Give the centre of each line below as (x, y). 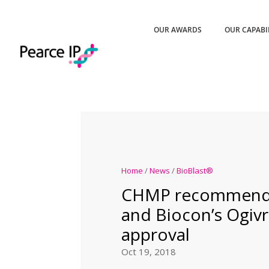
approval (155, 234)
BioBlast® (195, 170)
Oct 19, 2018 (148, 251)
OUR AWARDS (178, 30)
